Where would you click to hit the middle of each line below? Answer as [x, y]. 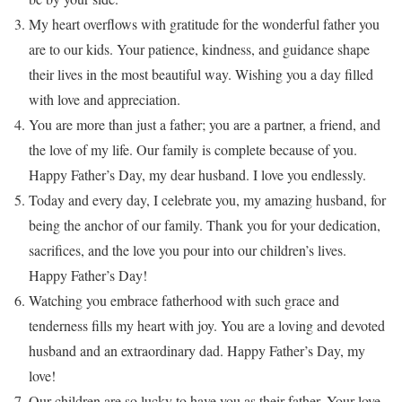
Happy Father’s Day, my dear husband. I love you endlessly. [197, 174]
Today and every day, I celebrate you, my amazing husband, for [207, 199]
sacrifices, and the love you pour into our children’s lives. [188, 249]
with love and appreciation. [105, 99]
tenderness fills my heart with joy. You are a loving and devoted [207, 325]
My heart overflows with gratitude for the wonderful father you [204, 23]
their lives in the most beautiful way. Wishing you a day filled [201, 74]
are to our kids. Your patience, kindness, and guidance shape [199, 48]
